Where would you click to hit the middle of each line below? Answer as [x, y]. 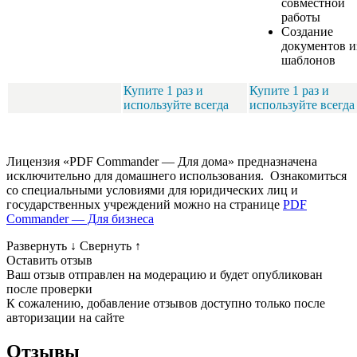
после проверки [49, 289]
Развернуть [38, 246]
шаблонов [308, 61]
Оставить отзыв [49, 261]
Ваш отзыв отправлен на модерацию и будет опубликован [165, 275]
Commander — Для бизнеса [80, 219]
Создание [307, 32]
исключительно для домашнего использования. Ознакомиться [177, 176]
